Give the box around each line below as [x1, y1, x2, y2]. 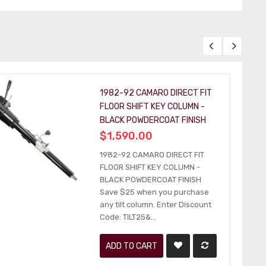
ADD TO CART [105, 241, 157, 251]
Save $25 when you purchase [99, 188, 209, 197]
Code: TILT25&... [99, 213, 156, 221]
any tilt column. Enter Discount [99, 200, 211, 209]
